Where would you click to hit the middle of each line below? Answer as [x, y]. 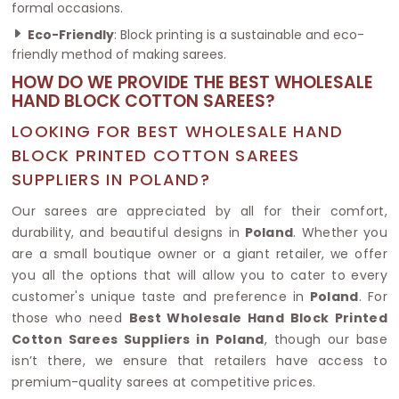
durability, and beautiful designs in [126, 232]
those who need [70, 318]
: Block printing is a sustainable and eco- [239, 34]
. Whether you [340, 232]
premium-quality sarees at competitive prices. [164, 382]
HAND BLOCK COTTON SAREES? [143, 101]
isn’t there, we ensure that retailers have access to [199, 360]
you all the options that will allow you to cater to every [199, 275]
